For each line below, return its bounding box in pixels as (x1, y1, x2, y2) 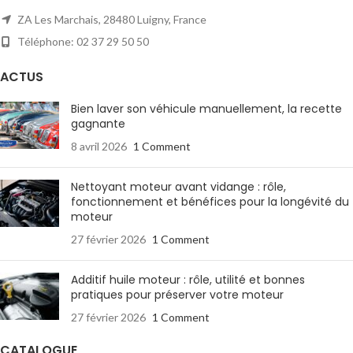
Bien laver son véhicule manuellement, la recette (71, 101, 342, 117)
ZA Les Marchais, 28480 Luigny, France (15, 13, 206, 27)
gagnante (71, 116, 125, 132)
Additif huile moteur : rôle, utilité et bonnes (71, 272, 305, 288)
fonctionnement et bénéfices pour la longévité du (71, 194, 349, 210)
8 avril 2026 (71, 139, 127, 154)
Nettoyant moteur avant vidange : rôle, (71, 179, 286, 195)
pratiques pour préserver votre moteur (71, 287, 284, 303)
